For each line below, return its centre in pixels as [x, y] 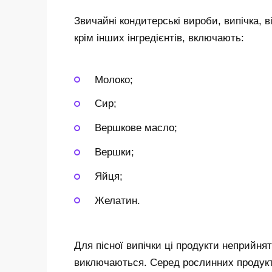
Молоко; [114, 80]
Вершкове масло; [136, 128]
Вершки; [114, 152]
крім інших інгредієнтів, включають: [159, 38]
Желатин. [117, 200]
